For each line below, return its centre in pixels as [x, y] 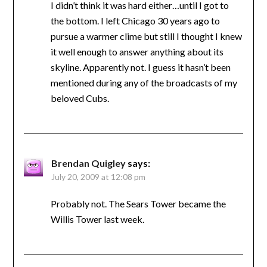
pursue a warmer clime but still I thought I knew [146, 36]
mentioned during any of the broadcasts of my [144, 82]
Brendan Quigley [88, 163]
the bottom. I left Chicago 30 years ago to [135, 20]
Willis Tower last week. [97, 219]
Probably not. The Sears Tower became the [138, 203]
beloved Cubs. [80, 98]
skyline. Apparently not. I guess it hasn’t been [140, 67]
